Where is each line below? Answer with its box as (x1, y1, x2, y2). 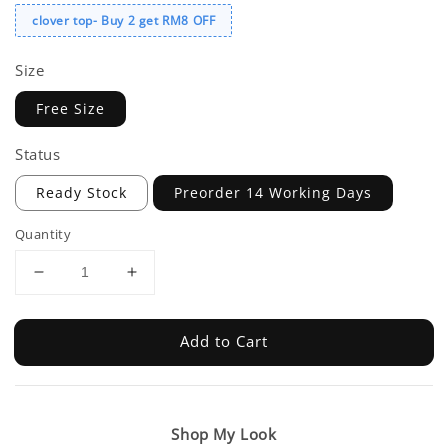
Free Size (36, 98, 105, 118)
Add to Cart (180, 331, 268, 352)
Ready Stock (36, 182, 127, 202)
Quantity (15, 224, 72, 243)
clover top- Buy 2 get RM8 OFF (32, 11, 216, 29)
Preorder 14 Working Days (174, 182, 372, 202)
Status (15, 143, 61, 164)
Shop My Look (171, 423, 277, 444)
